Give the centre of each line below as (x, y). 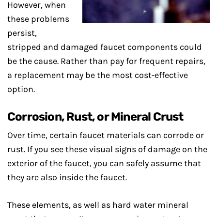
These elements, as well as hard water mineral (98, 205)
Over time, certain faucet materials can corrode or (106, 135)
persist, (22, 33)
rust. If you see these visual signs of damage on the (107, 149)
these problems (38, 19)
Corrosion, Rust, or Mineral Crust (95, 117)
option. (21, 89)
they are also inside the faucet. (67, 177)
